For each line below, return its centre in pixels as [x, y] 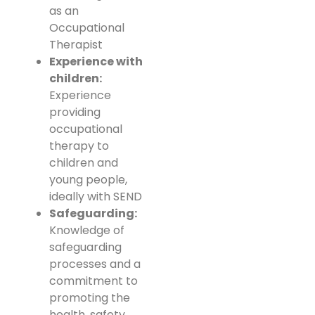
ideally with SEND [96, 197]
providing [75, 112]
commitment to [94, 281]
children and [84, 163]
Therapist [76, 45]
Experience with [96, 62]
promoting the [90, 298]
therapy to [79, 146]
